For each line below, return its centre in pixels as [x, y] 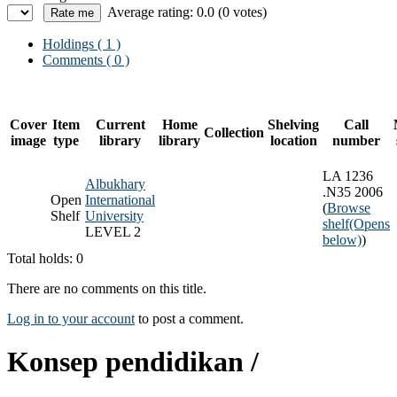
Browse [349, 207]
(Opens [370, 223]
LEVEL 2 [113, 231]
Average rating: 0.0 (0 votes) [187, 12]
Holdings [68, 43]
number [356, 140]
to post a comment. [189, 318]
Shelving [293, 124]
